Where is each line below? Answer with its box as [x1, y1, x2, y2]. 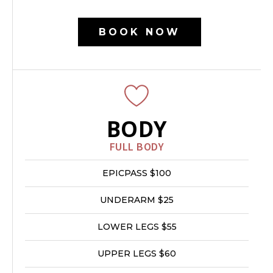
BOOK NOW [98, 26, 180, 38]
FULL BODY [109, 140, 165, 154]
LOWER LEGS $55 [97, 221, 177, 232]
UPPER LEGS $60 [97, 248, 176, 259]
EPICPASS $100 [102, 168, 171, 179]
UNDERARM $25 [100, 194, 174, 205]
